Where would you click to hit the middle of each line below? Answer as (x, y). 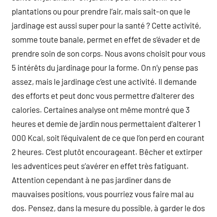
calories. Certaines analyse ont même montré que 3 (101, 109)
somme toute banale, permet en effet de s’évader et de (106, 39)
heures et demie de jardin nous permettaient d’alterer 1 (106, 124)
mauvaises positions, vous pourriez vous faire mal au (103, 194)
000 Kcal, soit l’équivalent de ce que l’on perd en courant (108, 138)
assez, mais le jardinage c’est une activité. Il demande (104, 81)
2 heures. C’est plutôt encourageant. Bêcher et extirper (107, 152)
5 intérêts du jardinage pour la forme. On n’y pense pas (105, 67)
